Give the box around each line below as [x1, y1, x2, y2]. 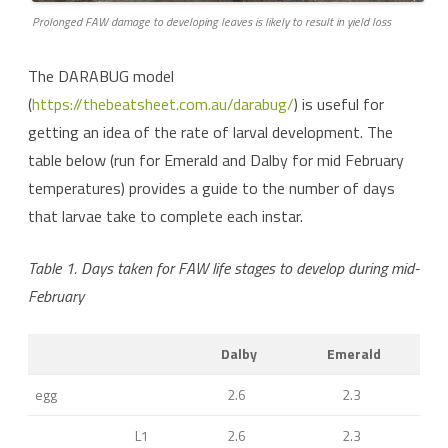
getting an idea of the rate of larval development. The [28, 119, 393, 144]
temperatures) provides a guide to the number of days [28, 175, 395, 200]
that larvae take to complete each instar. [28, 203, 303, 228]
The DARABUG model [28, 63, 174, 88]
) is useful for [294, 91, 384, 116]
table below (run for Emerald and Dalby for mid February [28, 147, 404, 172]
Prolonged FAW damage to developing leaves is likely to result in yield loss [32, 11, 391, 31]
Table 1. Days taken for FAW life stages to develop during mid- [28, 255, 419, 280]
